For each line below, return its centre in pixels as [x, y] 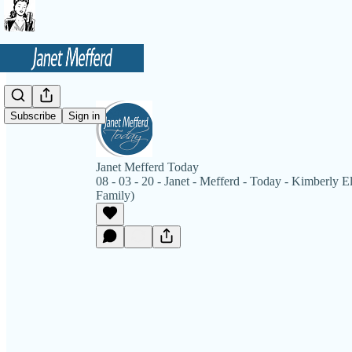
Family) [115, 195]
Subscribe [33, 116]
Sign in [84, 116]
